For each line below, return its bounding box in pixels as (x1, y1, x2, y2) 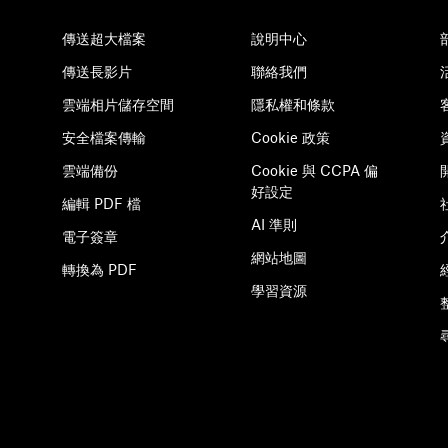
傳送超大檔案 (62, 30, 146, 47)
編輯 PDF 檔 (62, 195, 141, 212)
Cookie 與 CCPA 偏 (251, 162, 378, 179)
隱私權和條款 (251, 96, 335, 113)
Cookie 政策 (251, 129, 330, 146)
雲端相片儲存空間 (62, 96, 174, 113)
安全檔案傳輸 (62, 129, 146, 146)
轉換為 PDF (62, 261, 137, 278)
